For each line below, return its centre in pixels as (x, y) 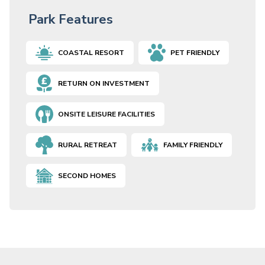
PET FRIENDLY (195, 53)
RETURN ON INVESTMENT (104, 84)
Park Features (71, 20)
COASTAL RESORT (91, 53)
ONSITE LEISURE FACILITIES (106, 114)
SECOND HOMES (87, 176)
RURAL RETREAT (88, 145)
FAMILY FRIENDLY (193, 145)
